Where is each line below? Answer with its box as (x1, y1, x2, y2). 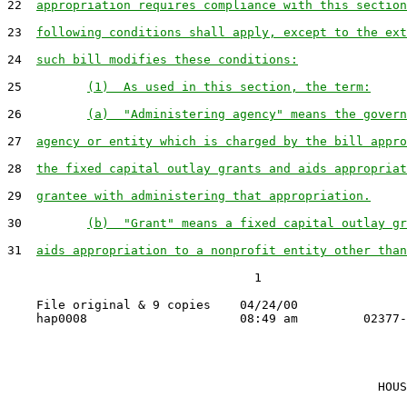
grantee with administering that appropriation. (36, 189, 371, 203)
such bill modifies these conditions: (36, 53, 298, 66)
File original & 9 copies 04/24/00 (7, 298, 298, 312)
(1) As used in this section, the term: (87, 80, 371, 94)
